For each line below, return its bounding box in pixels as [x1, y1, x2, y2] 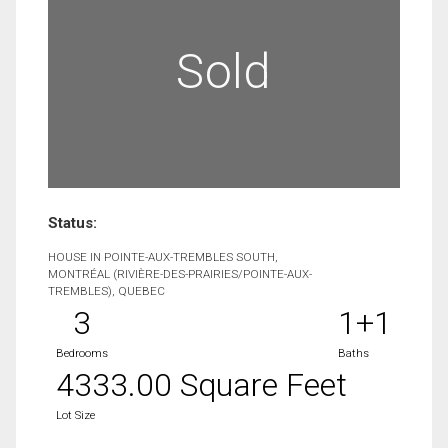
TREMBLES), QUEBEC [48, 284, 165, 298]
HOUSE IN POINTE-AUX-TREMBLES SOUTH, [48, 250, 278, 264]
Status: [48, 214, 97, 232]
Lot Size [56, 409, 95, 422]
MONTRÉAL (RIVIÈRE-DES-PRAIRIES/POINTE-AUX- [48, 267, 312, 281]
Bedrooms [56, 347, 108, 360]
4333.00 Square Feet [56, 366, 347, 404]
